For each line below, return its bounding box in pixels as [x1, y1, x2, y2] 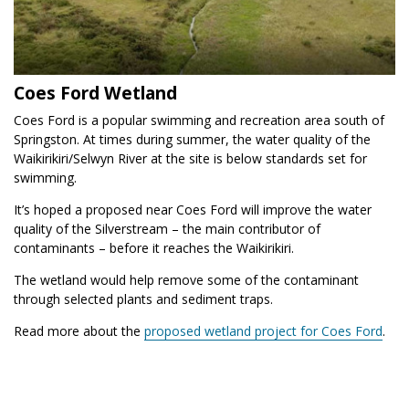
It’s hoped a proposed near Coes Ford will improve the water [14, 200, 372, 218]
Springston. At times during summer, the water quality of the [14, 130, 371, 148]
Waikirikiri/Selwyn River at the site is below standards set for [14, 149, 367, 167]
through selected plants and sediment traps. [14, 289, 273, 308]
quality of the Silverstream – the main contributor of [14, 219, 320, 237]
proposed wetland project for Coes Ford [144, 321, 383, 340]
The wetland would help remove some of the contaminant [14, 270, 359, 288]
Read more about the [14, 321, 141, 340]
